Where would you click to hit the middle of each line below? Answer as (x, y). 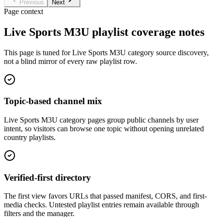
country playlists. (30, 137)
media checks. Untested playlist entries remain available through (101, 205)
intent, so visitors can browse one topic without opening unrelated (104, 128)
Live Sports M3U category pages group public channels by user (101, 120)
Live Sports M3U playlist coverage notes (104, 32)
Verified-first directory (47, 177)
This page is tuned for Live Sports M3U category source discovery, (106, 52)
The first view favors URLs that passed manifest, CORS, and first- (105, 196)
